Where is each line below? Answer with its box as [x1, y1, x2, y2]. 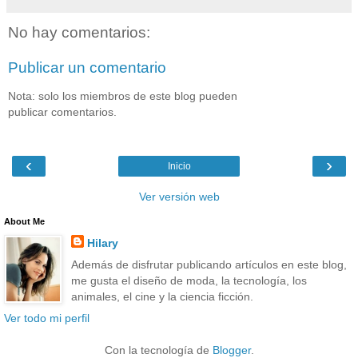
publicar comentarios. [8, 105, 117, 119]
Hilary [86, 236, 118, 249]
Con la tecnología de [104, 343, 213, 356]
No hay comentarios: [8, 24, 150, 42]
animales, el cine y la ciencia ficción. [70, 289, 253, 303]
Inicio [167, 160, 191, 172]
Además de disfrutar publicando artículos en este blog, [70, 257, 347, 271]
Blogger [212, 343, 251, 356]
